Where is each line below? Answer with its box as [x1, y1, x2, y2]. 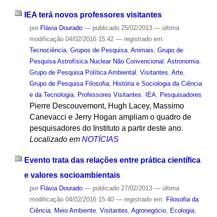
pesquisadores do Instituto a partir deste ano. [29, 124, 183, 133]
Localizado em [29, 135, 80, 144]
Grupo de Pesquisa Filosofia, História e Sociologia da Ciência [29, 80, 202, 88]
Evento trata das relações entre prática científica [24, 155, 201, 164]
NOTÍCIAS [81, 135, 119, 144]
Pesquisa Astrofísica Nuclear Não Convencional [29, 58, 164, 65]
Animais [130, 46, 154, 54]
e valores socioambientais [24, 170, 120, 179]
